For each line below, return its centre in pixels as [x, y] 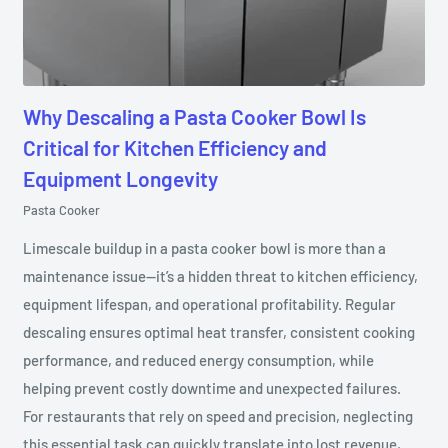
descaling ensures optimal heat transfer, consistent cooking [219, 331]
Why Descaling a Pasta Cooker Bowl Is [195, 116]
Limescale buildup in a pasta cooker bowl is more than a [205, 247]
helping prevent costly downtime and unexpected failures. [212, 387]
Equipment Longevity [121, 178]
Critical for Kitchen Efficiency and [175, 147]
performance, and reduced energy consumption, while [199, 359]
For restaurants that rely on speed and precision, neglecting [218, 415]
